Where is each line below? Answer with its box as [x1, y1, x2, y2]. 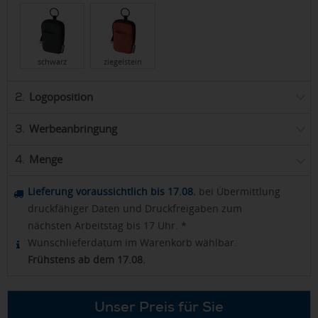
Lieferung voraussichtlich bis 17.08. [28, 184, 196, 198]
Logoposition [29, 89, 93, 104]
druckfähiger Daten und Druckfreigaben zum [28, 201, 242, 215]
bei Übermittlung [196, 184, 280, 198]
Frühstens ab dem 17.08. [28, 252, 146, 266]
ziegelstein [104, 56, 142, 67]
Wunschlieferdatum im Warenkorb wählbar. [28, 235, 237, 249]
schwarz [38, 56, 67, 67]
